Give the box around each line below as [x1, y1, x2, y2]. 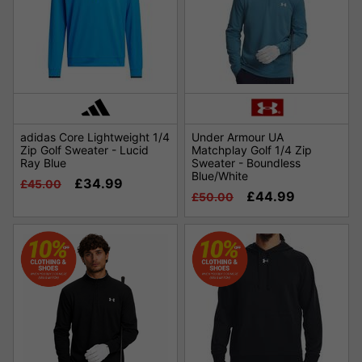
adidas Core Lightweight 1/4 [20, 130, 170, 145]
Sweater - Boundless [192, 156, 301, 170]
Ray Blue [20, 156, 66, 170]
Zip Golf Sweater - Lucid [20, 143, 149, 158]
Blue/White [192, 169, 248, 183]
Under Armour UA [192, 130, 284, 145]
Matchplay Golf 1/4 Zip [192, 143, 312, 158]
